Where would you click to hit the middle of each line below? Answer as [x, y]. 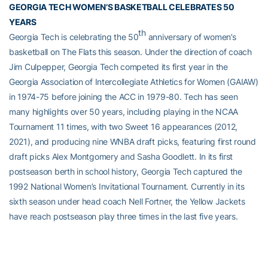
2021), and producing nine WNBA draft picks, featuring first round [133, 141]
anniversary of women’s [191, 36]
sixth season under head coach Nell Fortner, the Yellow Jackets [127, 201]
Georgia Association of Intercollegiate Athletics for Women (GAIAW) [134, 81]
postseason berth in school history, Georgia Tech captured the [126, 171]
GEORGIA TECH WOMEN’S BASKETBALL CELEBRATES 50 [122, 7]
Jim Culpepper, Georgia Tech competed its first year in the [118, 66]
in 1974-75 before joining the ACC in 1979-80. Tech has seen [124, 96]
